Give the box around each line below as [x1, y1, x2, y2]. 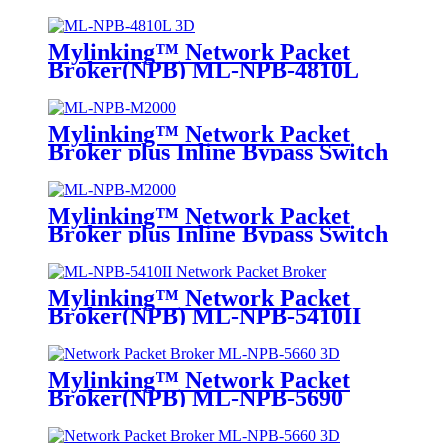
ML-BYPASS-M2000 [48, 239, 263, 266]
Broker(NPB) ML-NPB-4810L [48, 57, 359, 84]
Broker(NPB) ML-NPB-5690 [48, 384, 343, 411]
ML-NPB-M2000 [48, 157, 222, 184]
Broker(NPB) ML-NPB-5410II [48, 303, 361, 330]
